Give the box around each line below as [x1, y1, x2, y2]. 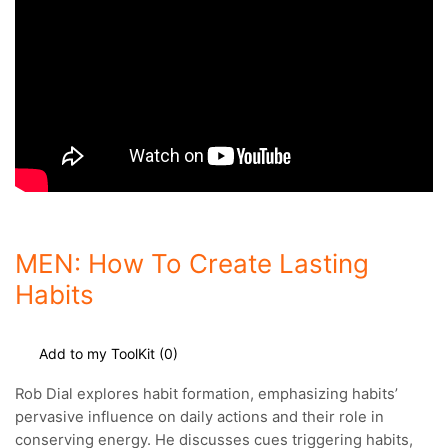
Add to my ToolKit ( [39, 345, 164, 362]
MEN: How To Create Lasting [15, 248, 369, 279]
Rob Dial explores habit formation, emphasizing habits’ [15, 385, 398, 403]
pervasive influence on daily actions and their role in [15, 408, 384, 426]
